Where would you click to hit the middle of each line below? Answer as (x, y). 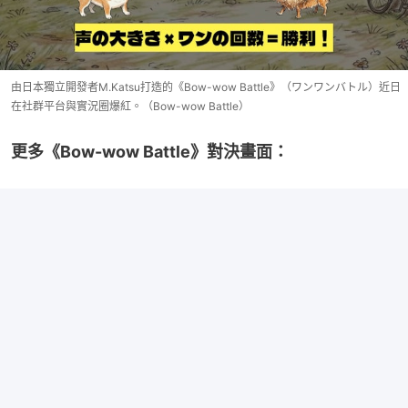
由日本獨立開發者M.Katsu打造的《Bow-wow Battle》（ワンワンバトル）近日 (206, 87)
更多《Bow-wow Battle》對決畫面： (150, 151)
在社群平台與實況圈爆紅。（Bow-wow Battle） (130, 106)
